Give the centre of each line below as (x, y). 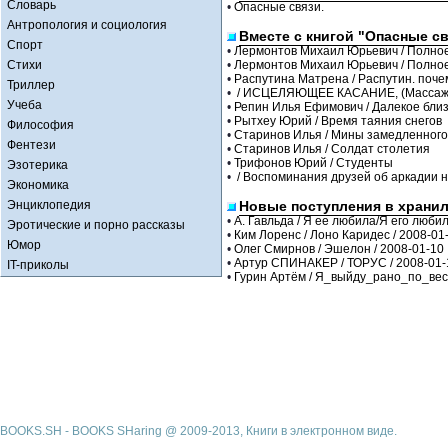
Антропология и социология (87, 25)
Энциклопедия (49, 205)
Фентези (31, 145)
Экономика (38, 185)
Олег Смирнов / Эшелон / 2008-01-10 (339, 249)
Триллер (31, 85)
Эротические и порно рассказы (96, 225)
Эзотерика (37, 165)
